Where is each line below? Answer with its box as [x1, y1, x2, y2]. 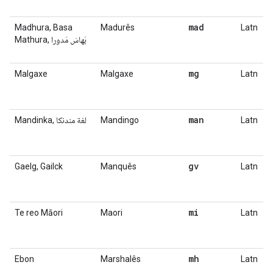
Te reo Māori [15, 208, 63, 218]
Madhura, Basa [15, 23, 73, 32]
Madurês [101, 23, 135, 32]
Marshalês [101, 254, 141, 264]
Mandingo [101, 115, 139, 125]
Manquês [101, 161, 136, 171]
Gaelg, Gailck [15, 161, 63, 171]
